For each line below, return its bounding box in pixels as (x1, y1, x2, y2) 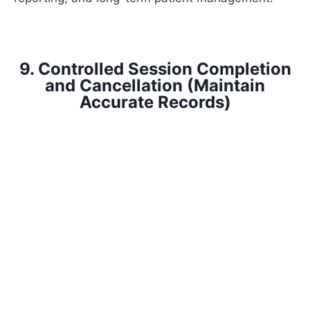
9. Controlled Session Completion (19, 59, 291, 80)
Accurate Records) (79, 92, 231, 113)
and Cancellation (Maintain (45, 75, 265, 96)
